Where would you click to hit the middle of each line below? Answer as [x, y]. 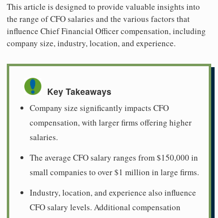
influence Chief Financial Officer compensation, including [106, 31]
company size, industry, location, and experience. [91, 43]
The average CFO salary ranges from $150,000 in [114, 157]
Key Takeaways [79, 91]
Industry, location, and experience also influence [113, 192]
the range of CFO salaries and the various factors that [98, 18]
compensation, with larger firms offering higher [111, 122]
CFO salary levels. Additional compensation [105, 207]
